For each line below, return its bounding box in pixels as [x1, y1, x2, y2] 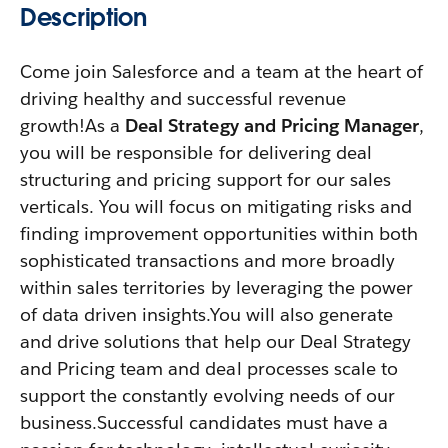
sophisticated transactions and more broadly [20, 249, 395, 272]
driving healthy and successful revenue [20, 87, 346, 110]
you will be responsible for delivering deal [20, 141, 372, 164]
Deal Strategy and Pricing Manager [125, 114, 419, 137]
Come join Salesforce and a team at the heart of [20, 60, 424, 83]
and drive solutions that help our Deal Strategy [20, 330, 412, 353]
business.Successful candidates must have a [20, 411, 388, 434]
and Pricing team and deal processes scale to [20, 357, 398, 380]
